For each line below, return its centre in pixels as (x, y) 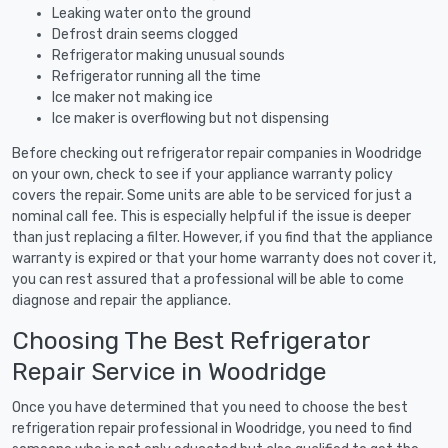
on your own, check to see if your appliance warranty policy (202, 174)
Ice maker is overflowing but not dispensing (190, 118)
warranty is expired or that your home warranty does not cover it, (224, 258)
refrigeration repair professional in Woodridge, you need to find (212, 428)
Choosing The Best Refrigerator (191, 340)
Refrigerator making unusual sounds (168, 55)
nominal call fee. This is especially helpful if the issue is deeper (211, 216)
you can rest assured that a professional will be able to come (208, 279)
